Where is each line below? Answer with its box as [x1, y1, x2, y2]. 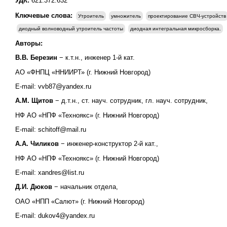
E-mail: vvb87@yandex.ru [15, 82, 91, 90]
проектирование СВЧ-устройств [148, 13, 226, 19]
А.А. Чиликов [15, 140, 59, 148]
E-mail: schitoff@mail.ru [15, 125, 86, 133]
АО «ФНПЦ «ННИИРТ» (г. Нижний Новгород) [15, 68, 150, 76]
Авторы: [15, 40, 43, 47]
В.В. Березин [15, 54, 57, 62]
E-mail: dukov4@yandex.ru [15, 211, 95, 219]
